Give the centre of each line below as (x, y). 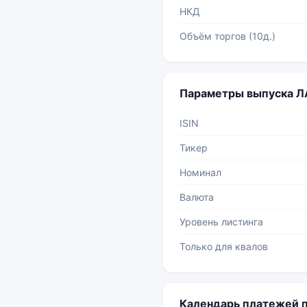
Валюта (197, 197)
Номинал (200, 172)
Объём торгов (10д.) (228, 36)
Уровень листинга (221, 222)
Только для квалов (224, 246)
